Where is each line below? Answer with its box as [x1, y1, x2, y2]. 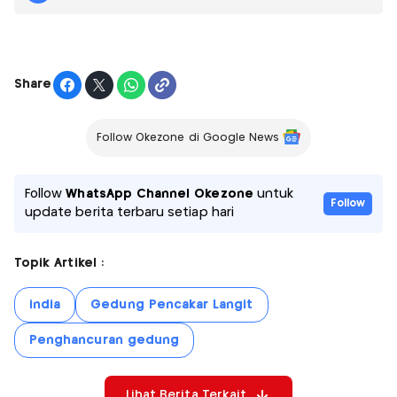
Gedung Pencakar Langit [90, 298, 253, 311]
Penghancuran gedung [29, 333, 180, 346]
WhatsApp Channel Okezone [66, 187, 253, 200]
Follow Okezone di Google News [96, 132, 280, 143]
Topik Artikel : [14, 256, 104, 269]
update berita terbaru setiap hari [25, 206, 234, 219]
